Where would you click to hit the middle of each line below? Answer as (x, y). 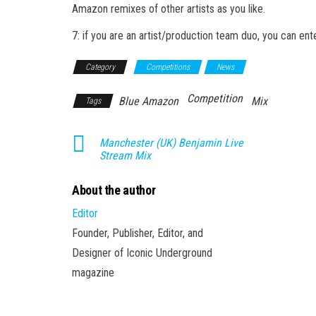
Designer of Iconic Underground (142, 253)
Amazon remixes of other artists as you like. (169, 8)
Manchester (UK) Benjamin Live (171, 142)
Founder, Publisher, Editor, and (138, 233)
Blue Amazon (148, 101)
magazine (93, 272)
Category (100, 67)
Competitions (168, 67)
